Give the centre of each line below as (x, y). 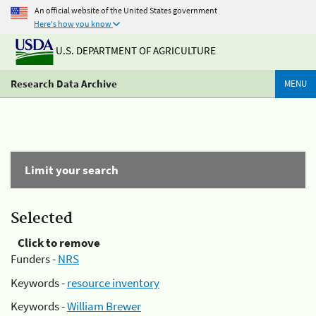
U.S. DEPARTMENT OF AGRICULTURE (135, 51)
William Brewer (104, 306)
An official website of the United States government (126, 10)
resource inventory (113, 282)
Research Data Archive (64, 84)
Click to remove (59, 243)
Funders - (34, 259)
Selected (42, 219)
